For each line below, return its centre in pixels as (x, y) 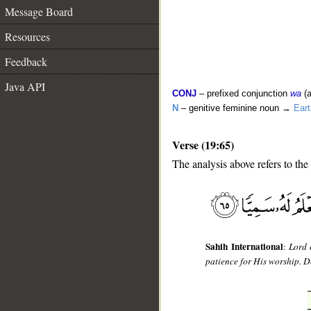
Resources (27, 36)
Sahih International (244, 247)
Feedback (26, 61)
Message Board (39, 11)
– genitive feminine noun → (236, 108)
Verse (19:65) (203, 145)
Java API (25, 86)
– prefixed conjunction (243, 93)
